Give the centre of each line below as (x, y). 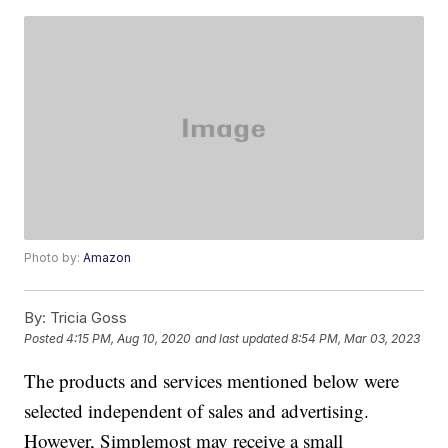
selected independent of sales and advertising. (197, 411)
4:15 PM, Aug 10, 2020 (129, 339)
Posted (45, 339)
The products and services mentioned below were (212, 381)
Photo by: (54, 258)
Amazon (107, 258)
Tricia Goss (87, 318)
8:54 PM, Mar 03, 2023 (356, 339)
